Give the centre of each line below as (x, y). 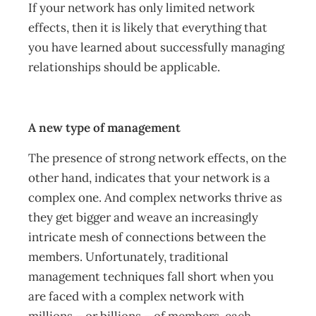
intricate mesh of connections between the (147, 237)
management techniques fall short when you (151, 276)
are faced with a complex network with (136, 296)
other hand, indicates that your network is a (149, 178)
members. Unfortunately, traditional (128, 257)
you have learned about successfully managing (156, 47)
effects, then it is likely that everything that (148, 28)
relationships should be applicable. (124, 67)
